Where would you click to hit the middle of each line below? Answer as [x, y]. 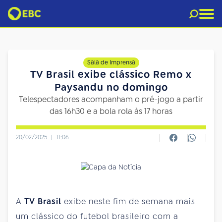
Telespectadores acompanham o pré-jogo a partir [111, 99]
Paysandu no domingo [111, 87]
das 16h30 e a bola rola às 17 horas [111, 111]
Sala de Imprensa [111, 62]
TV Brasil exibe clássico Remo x [111, 74]
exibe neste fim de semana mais [128, 201]
